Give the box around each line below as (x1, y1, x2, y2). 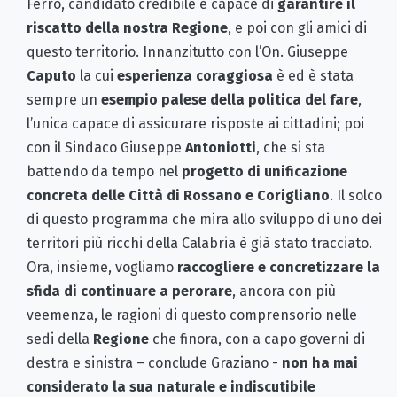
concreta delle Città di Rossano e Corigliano (27, 186, 330, 204)
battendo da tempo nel (27, 162, 182, 180)
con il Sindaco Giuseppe (27, 138, 185, 156)
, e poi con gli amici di (228, 19, 367, 36)
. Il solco (330, 186, 382, 204)
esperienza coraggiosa (117, 66, 273, 84)
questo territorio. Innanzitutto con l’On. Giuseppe (27, 43, 348, 60)
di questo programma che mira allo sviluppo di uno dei (27, 210, 382, 228)
